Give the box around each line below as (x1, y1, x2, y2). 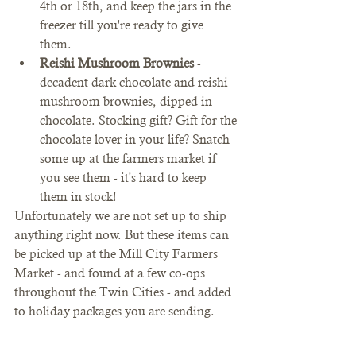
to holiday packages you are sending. (14, 303, 218, 319)
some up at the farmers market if (40, 150, 221, 166)
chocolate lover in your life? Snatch (40, 131, 233, 147)
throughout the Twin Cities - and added (14, 284, 234, 300)
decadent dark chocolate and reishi (40, 74, 231, 90)
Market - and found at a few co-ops (14, 265, 208, 281)
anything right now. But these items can (14, 226, 232, 242)
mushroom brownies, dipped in (40, 93, 215, 109)
